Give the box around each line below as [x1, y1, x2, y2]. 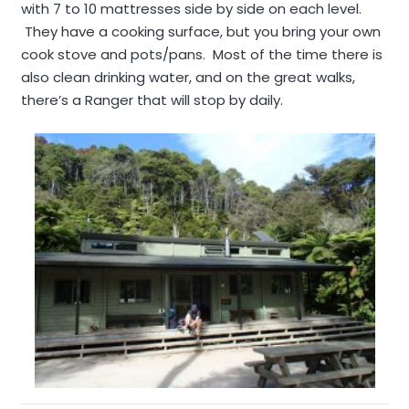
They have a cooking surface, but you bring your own [20, 21, 381, 41]
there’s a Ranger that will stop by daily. [20, 89, 283, 110]
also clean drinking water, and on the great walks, [20, 67, 355, 87]
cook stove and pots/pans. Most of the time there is [20, 44, 383, 64]
